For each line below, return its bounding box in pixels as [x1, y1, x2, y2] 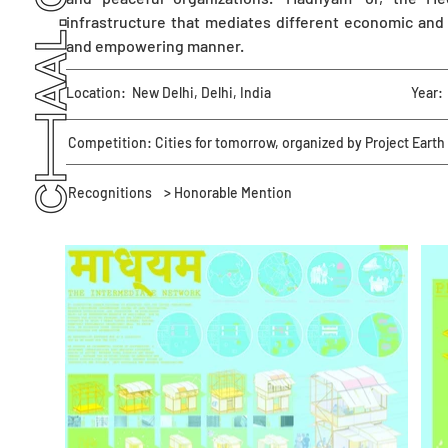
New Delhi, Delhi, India [132, 84, 271, 101]
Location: [66, 84, 126, 101]
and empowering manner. [66, 36, 244, 55]
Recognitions [68, 184, 152, 201]
